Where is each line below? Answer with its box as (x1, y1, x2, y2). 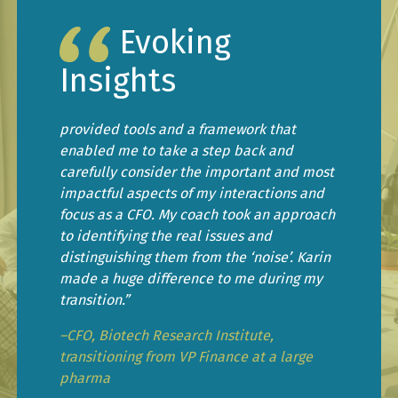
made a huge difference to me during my (59, 269, 322, 287)
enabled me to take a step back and (59, 141, 293, 159)
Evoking (109, 22, 231, 62)
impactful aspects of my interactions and (59, 184, 324, 202)
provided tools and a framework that (59, 120, 296, 138)
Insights (59, 60, 185, 100)
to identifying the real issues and (59, 227, 272, 244)
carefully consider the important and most (59, 163, 334, 180)
